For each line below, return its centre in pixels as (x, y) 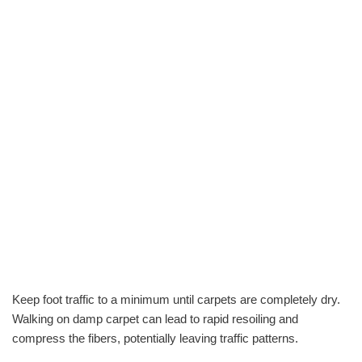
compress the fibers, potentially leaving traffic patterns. (155, 338)
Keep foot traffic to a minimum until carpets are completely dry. (176, 299)
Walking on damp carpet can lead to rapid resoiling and (155, 318)
